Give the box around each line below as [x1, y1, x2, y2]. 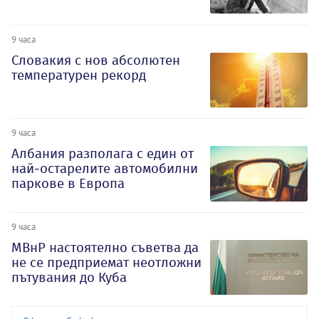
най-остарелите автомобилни [11, 160, 198, 177]
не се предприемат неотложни [11, 254, 202, 271]
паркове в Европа [11, 175, 125, 192]
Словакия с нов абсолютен [11, 51, 180, 68]
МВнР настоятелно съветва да [11, 239, 199, 256]
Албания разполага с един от [11, 145, 194, 162]
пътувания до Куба [11, 269, 127, 286]
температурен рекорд [11, 66, 146, 83]
